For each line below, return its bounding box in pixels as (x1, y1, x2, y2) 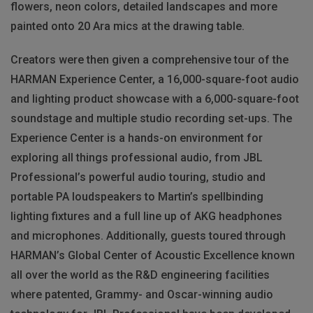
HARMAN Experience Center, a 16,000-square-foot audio (10, 72, 299, 86)
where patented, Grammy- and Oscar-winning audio (10, 287, 273, 301)
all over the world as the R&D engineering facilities (10, 268, 270, 282)
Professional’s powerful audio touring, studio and (10, 170, 265, 184)
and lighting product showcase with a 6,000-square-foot (10, 92, 299, 105)
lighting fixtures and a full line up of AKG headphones (10, 209, 282, 223)
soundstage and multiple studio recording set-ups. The (10, 111, 292, 125)
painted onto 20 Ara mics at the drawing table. (10, 19, 250, 33)
